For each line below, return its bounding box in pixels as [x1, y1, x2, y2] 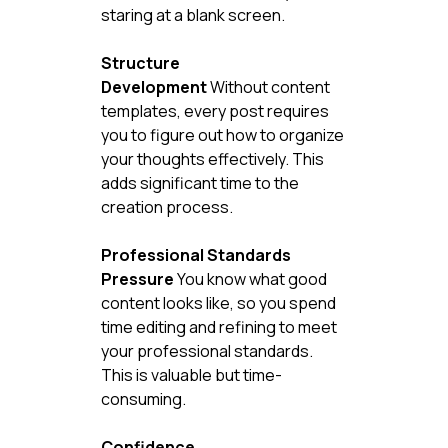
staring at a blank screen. [100, 3, 285, 26]
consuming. [100, 387, 186, 410]
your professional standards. [100, 339, 316, 362]
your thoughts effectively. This [100, 147, 327, 170]
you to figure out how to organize [100, 123, 347, 146]
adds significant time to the [100, 171, 302, 194]
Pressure [100, 267, 174, 290]
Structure [100, 51, 183, 74]
